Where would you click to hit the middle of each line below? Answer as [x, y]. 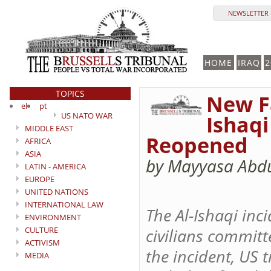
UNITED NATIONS [57, 192]
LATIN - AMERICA [55, 166]
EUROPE [40, 179]
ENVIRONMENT [53, 217]
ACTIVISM [42, 243]
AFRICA [38, 141]
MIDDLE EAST [49, 128]
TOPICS [70, 93]
